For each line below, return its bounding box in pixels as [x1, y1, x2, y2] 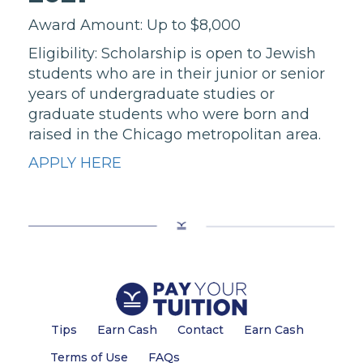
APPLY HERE [28, 154, 122, 172]
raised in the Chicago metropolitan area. [28, 126, 321, 143]
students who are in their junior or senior [28, 65, 325, 83]
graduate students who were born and [28, 105, 310, 123]
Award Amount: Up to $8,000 [28, 16, 241, 34]
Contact [177, 322, 224, 338]
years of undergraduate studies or [28, 85, 275, 103]
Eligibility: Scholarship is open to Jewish [28, 45, 316, 62]
